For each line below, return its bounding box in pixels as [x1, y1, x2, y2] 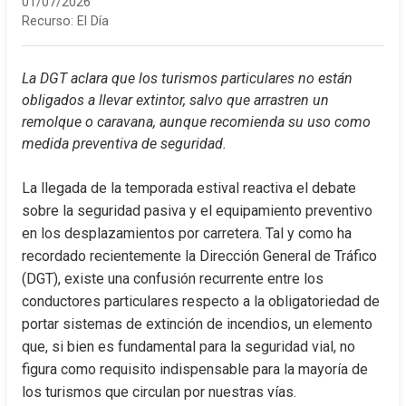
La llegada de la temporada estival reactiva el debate [22, 179, 356, 197]
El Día [77, 14, 109, 29]
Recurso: [22, 14, 73, 29]
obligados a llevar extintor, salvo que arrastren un [22, 92, 329, 109]
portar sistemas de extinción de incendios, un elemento [22, 315, 372, 333]
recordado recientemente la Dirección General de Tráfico [22, 247, 377, 265]
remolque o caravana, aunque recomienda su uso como [22, 113, 371, 130]
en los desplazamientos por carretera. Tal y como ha [22, 225, 352, 242]
